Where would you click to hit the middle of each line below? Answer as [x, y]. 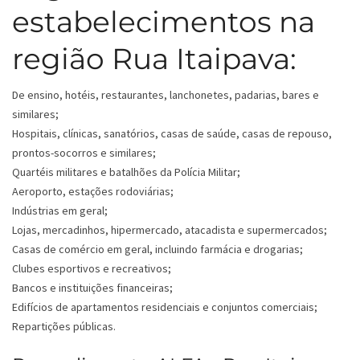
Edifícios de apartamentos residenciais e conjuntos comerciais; [165, 307]
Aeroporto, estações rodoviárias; [93, 192]
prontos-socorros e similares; [84, 153]
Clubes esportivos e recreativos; [92, 269]
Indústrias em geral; [60, 211]
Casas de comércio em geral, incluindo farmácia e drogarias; [157, 250]
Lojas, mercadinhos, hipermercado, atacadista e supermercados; [170, 230]
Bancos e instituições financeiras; [92, 288]
